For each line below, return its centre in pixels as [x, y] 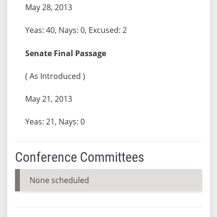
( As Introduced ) [55, 76]
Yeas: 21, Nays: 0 [55, 121]
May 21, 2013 [48, 99]
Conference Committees [79, 157]
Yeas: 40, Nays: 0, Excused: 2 [76, 30]
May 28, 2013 [48, 7]
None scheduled [59, 180]
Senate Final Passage [65, 53]
